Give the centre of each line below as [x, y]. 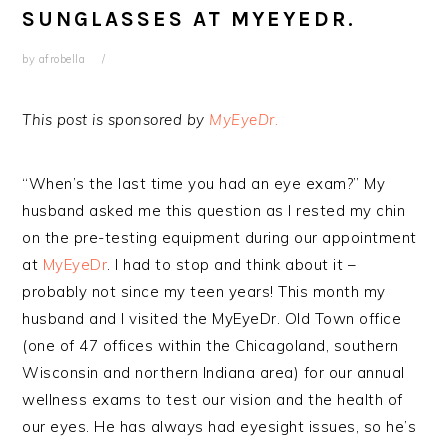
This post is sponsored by [116, 119]
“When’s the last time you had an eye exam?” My [204, 183]
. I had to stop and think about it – [232, 264]
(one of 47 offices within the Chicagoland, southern [210, 345]
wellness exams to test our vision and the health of [212, 399]
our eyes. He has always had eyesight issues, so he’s [219, 426]
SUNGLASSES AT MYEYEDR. [189, 19]
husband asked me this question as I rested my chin [214, 210]
